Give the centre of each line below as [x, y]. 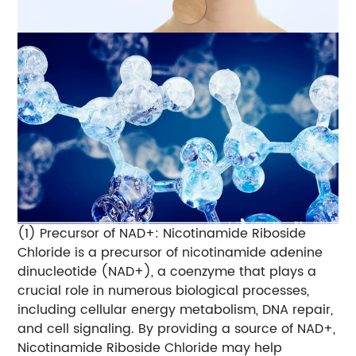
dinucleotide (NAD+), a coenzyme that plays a [167, 272]
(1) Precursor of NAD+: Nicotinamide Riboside [162, 234]
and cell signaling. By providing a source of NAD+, [177, 329]
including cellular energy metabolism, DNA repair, [176, 310]
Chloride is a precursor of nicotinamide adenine [170, 253]
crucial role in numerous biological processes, [164, 291]
